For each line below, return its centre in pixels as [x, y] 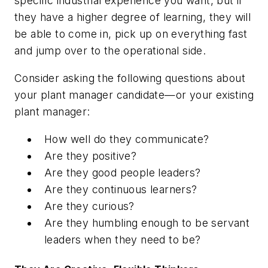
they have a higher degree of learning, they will [133, 17]
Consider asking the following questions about [130, 78]
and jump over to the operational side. [110, 51]
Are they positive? [91, 156]
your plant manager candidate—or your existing [134, 95]
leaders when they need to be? [123, 239]
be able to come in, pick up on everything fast [131, 34]
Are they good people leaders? [123, 172]
